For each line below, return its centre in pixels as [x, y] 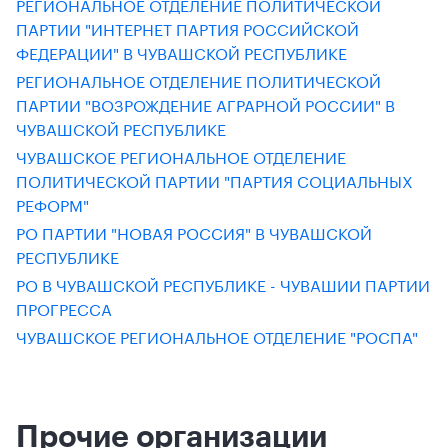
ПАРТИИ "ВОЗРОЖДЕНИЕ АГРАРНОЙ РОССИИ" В [205, 103]
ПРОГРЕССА [64, 307]
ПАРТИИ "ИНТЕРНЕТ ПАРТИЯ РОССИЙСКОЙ [187, 27]
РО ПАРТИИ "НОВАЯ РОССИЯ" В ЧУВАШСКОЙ [194, 231]
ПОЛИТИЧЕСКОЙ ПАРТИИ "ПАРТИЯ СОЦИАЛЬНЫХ [214, 179]
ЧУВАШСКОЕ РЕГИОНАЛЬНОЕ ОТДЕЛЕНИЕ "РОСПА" [217, 335]
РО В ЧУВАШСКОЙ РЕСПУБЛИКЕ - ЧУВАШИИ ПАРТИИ [223, 283]
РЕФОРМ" [52, 203]
